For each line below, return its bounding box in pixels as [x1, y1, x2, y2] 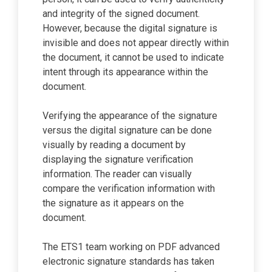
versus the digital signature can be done [42, 124, 212, 136]
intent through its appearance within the [42, 66, 208, 78]
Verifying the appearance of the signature [42, 109, 217, 121]
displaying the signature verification [42, 153, 193, 165]
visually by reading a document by [42, 138, 186, 151]
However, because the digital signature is [42, 22, 217, 34]
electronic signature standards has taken [42, 255, 214, 267]
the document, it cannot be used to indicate [42, 51, 224, 63]
